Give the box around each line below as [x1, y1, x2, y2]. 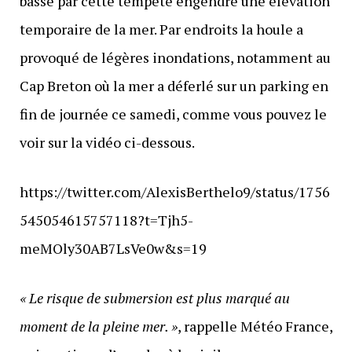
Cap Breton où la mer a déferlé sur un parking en [19, 76, 328, 96]
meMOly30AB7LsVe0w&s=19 [19, 239, 207, 258]
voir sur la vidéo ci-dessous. [19, 133, 195, 152]
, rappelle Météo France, [177, 317, 332, 336]
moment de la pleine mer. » [19, 317, 178, 336]
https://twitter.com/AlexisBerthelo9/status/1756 [19, 182, 330, 202]
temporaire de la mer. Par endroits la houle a [19, 20, 303, 39]
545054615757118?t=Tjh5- [19, 211, 193, 230]
